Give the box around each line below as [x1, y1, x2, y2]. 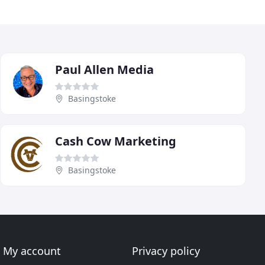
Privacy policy [131, 244, 200, 258]
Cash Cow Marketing [55, 132, 176, 149]
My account [3, 244, 62, 258]
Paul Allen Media [55, 61, 154, 77]
